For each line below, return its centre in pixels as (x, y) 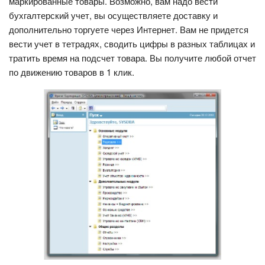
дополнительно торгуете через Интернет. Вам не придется (129, 29)
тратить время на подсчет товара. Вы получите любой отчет (132, 57)
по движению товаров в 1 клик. (72, 72)
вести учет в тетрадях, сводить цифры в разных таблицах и (132, 43)
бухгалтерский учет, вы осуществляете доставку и (113, 15)
